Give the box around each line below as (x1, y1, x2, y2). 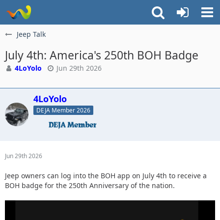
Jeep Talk (17, 29, 46, 39)
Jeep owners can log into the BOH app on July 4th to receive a (5, 170, 207, 180)
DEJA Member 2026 (36, 106, 90, 114)
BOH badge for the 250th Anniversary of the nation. (5, 180, 175, 190)
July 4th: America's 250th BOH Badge (5, 47, 198, 63)
